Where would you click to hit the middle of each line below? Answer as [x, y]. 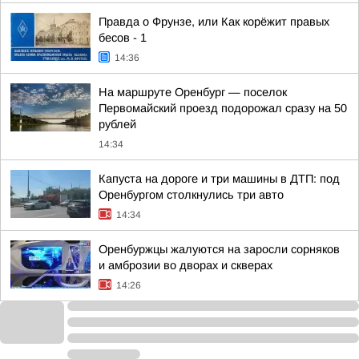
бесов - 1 [123, 38]
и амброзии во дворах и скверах [186, 265]
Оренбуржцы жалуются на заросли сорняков [219, 249]
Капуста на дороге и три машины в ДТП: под [219, 179]
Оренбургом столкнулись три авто [191, 195]
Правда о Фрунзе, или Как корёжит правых [214, 22]
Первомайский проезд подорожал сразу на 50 [223, 108]
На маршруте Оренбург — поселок [193, 92]
